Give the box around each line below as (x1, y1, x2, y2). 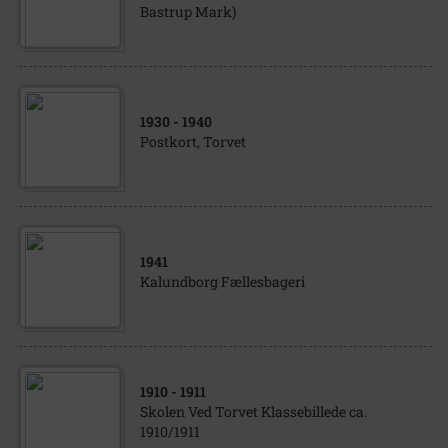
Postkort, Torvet (140, 132, 246, 151)
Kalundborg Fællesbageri (140, 272, 305, 291)
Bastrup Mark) (140, 2, 236, 21)
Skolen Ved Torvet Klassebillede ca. (140, 402, 367, 421)
